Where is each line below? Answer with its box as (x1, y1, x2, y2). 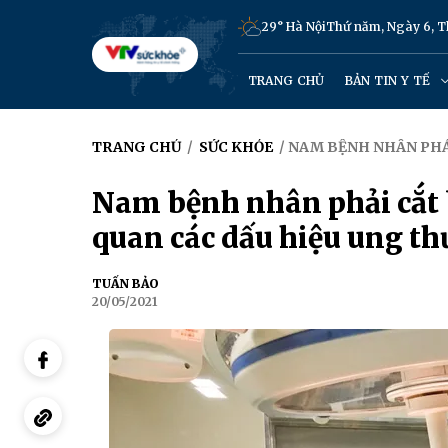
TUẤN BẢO (92, 276, 159, 291)
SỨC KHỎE (199, 138, 273, 156)
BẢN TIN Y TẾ (344, 73, 434, 88)
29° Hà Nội (260, 19, 326, 34)
